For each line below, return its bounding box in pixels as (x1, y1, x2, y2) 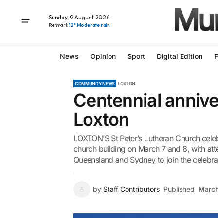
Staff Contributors (103, 185, 160, 193)
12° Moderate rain (69, 21, 110, 28)
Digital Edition (156, 52, 202, 60)
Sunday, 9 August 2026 (49, 13, 109, 21)
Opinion (90, 52, 116, 60)
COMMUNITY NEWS (75, 81, 115, 86)
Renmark (49, 21, 69, 28)
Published (163, 185, 195, 193)
